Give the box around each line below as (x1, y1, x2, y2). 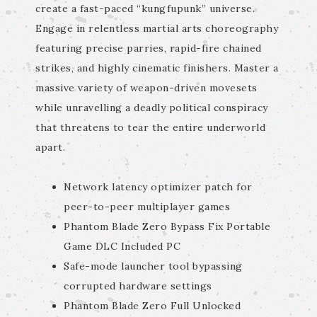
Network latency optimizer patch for (64, 180, 253, 193)
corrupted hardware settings (64, 279, 212, 292)
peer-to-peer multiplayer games (64, 200, 230, 213)
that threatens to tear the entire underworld (35, 121, 265, 134)
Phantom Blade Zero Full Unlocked (64, 299, 241, 312)
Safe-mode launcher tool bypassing (64, 260, 243, 272)
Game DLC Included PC (64, 240, 180, 253)
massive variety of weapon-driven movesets (35, 81, 258, 94)
